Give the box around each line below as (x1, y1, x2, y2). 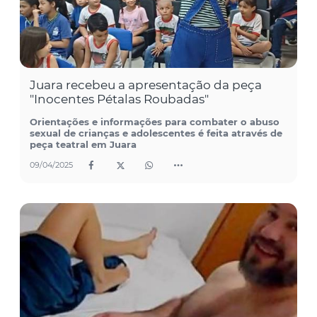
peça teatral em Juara (30, 138, 137, 150)
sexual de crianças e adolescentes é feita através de (30, 127, 282, 139)
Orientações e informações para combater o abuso (30, 115, 279, 127)
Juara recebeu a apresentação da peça (30, 77, 262, 92)
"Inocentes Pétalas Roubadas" (30, 91, 209, 106)
